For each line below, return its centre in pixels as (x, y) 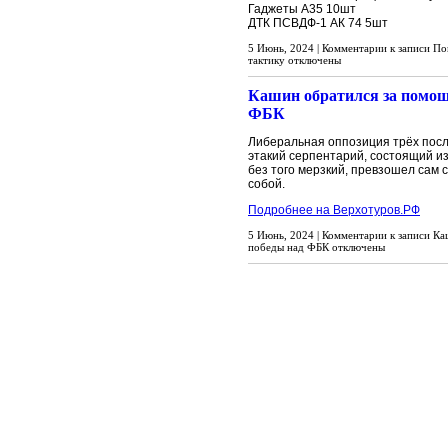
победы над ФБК (288, 247)
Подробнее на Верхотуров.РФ (334, 210)
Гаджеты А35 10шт (302, 9)
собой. (266, 184)
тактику (266, 60)
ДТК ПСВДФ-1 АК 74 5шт (318, 23)
